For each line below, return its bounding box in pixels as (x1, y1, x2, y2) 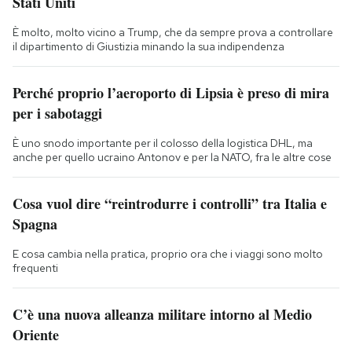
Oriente (13, 324, 59, 346)
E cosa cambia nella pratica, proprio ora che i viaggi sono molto (13, 247, 323, 262)
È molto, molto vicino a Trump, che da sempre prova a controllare (13, 25, 333, 40)
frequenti (13, 261, 58, 276)
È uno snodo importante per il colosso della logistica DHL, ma (13, 136, 313, 151)
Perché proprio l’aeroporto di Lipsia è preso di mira (13, 82, 329, 104)
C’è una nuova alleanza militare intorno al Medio (13, 304, 312, 325)
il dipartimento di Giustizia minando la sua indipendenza (13, 39, 284, 54)
